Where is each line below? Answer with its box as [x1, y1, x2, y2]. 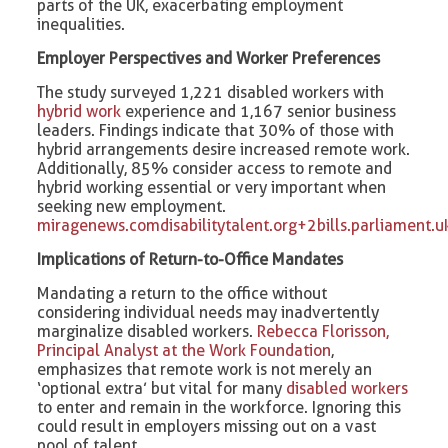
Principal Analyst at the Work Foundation [37, 340, 332, 360]
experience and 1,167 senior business [121, 101, 397, 121]
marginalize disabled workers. [37, 321, 258, 341]
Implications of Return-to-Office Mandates [37, 249, 344, 269]
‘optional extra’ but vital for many [37, 378, 287, 398]
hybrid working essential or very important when [37, 177, 387, 197]
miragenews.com [37, 215, 161, 235]
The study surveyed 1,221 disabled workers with [37, 82, 385, 102]
